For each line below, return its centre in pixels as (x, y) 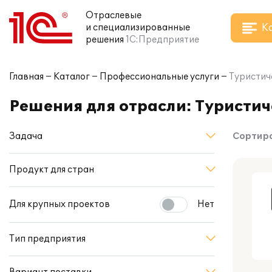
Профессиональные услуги (159, 77)
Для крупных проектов (59, 204)
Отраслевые (114, 15)
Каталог (72, 77)
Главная (26, 77)
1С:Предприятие (162, 40)
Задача (26, 136)
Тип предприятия (47, 239)
